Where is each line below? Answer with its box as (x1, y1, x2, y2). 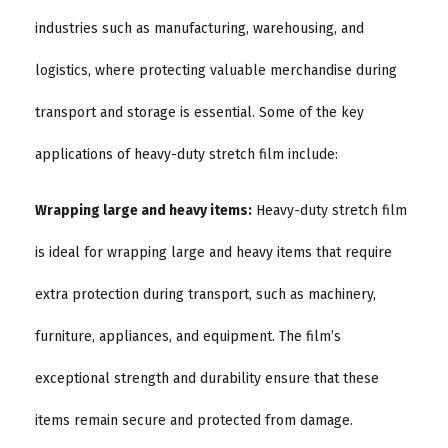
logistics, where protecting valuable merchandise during (35, 62, 397, 80)
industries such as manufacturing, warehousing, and (35, 20, 364, 38)
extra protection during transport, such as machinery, (35, 286, 376, 304)
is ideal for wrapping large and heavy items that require (35, 244, 392, 262)
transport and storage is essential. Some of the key (35, 104, 364, 122)
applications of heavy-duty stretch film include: (35, 146, 338, 164)
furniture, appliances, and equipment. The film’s (35, 328, 341, 346)
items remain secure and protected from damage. (35, 412, 353, 430)
